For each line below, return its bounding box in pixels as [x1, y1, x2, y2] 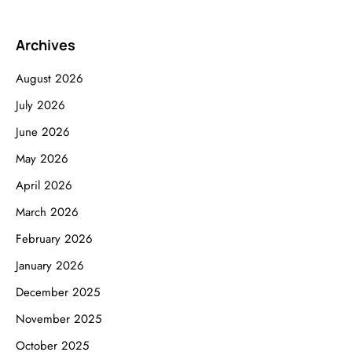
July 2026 [16, 97, 65, 115]
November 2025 [16, 310, 101, 328]
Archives [16, 35, 75, 55]
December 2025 [16, 284, 100, 302]
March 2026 [16, 203, 79, 222]
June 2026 [16, 123, 70, 141]
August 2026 [16, 70, 83, 88]
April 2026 [16, 177, 72, 195]
